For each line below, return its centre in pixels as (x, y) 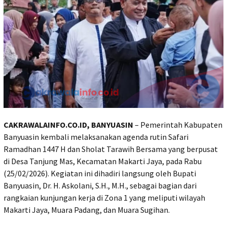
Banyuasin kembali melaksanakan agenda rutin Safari (96, 137)
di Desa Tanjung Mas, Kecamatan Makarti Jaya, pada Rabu (103, 161)
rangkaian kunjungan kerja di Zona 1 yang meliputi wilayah (104, 197)
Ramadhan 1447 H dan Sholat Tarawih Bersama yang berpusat (111, 149)
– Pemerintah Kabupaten (178, 124)
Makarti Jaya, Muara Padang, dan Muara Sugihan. (87, 210)
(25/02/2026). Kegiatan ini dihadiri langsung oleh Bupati (100, 173)
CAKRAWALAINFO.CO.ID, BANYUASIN (68, 124)
